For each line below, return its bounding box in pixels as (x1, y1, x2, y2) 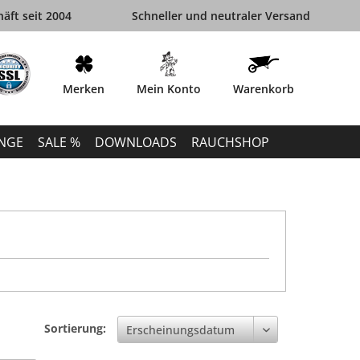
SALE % (38, 133, 80, 151)
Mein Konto (137, 80, 201, 96)
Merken (63, 80, 104, 96)
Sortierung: (44, 320, 106, 336)
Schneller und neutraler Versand (131, 8, 310, 23)
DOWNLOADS (95, 133, 177, 151)
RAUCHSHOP (191, 133, 269, 151)
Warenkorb (233, 80, 294, 96)
